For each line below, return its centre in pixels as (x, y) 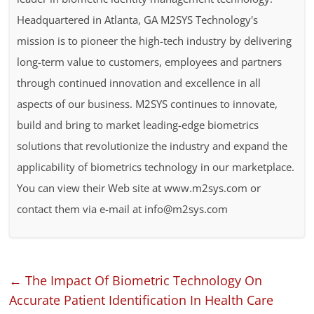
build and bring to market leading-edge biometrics (138, 124)
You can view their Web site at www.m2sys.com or (139, 187)
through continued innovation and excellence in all (139, 82)
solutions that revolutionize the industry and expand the (152, 145)
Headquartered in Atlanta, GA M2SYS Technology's (138, 19)
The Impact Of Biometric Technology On (142, 280)
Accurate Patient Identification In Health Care (142, 300)
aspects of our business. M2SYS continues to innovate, (148, 103)
